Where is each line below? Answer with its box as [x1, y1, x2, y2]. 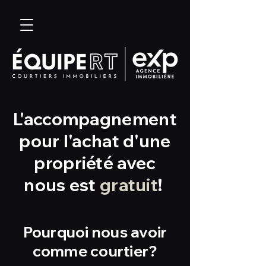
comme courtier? [32, 242, 158, 260]
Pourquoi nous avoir [23, 223, 167, 241]
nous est [24, 174, 100, 195]
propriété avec [34, 152, 156, 173]
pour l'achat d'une [19, 130, 171, 151]
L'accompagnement [13, 108, 177, 129]
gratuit [100, 174, 159, 195]
